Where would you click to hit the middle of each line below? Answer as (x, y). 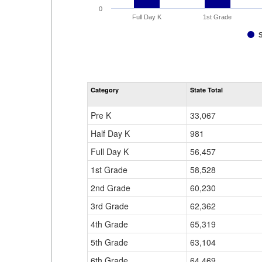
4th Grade (109, 224)
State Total (206, 90)
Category (105, 90)
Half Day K (110, 133)
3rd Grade (110, 206)
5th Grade (109, 242)
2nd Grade (111, 188)
